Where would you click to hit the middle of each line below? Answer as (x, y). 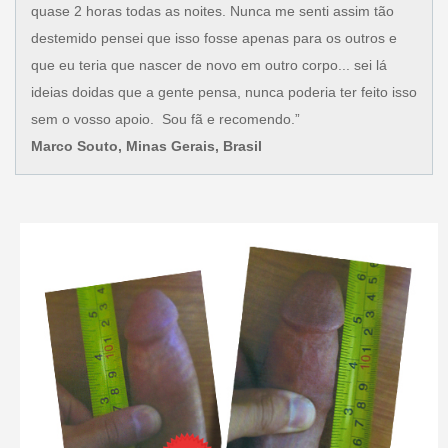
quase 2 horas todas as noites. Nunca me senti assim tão (212, 10)
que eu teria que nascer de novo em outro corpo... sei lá (208, 64)
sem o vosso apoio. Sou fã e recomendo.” (165, 118)
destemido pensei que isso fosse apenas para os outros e (213, 37)
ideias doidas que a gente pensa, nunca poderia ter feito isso (223, 91)
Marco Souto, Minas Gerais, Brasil (146, 145)
